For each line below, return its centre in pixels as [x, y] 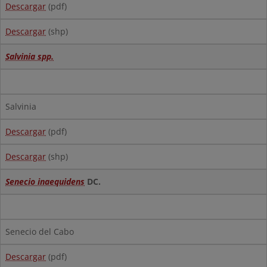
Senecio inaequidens [45, 181]
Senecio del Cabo [40, 232]
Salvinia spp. [30, 56]
